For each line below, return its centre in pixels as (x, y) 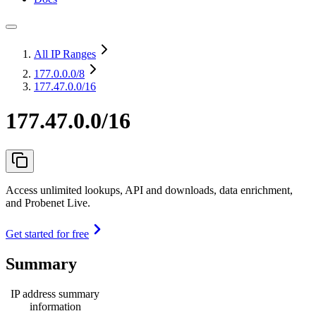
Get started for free (47, 233)
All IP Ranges (65, 54)
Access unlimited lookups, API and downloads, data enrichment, (149, 190)
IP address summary (55, 293)
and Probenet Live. (48, 202)
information (55, 306)
